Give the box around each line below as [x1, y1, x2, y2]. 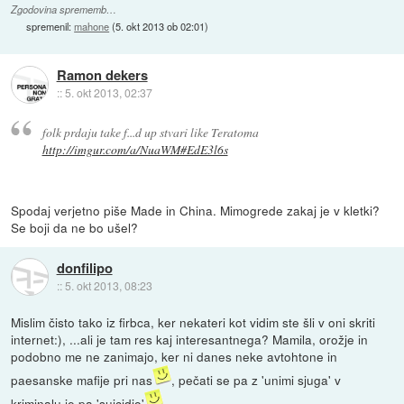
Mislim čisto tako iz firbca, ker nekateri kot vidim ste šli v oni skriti [11, 312, 376, 331]
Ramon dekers [56, 65, 148, 86]
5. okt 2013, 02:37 [64, 85, 152, 101]
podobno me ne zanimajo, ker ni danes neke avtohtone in [11, 346, 338, 365]
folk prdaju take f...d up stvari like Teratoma [41, 123, 259, 141]
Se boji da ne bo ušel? [11, 217, 139, 236]
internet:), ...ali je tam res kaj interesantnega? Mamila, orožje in [11, 329, 369, 348]
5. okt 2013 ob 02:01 [115, 19, 206, 34]
